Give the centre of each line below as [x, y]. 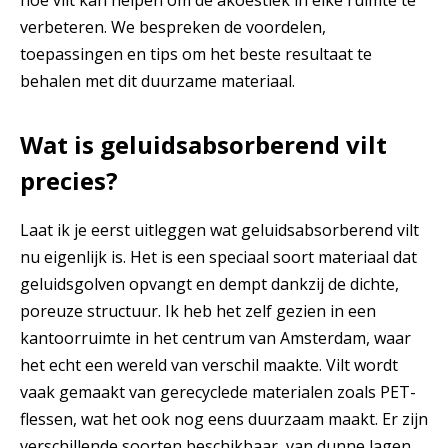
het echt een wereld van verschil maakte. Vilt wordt [209, 365]
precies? [69, 181]
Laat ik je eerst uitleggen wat [130, 230]
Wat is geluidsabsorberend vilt [203, 145]
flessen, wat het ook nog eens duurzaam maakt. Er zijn [224, 419]
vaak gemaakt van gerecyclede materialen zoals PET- [218, 392]
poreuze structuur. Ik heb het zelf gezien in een [198, 311]
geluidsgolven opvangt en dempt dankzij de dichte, [209, 284]
